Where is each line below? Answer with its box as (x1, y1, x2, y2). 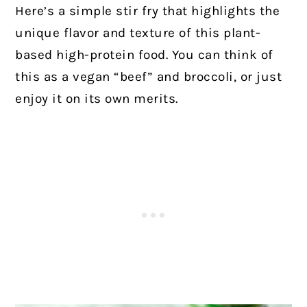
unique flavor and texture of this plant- (15, 25, 261, 40)
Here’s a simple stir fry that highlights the (15, 3, 280, 19)
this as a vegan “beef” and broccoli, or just (15, 69, 282, 84)
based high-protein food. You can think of (15, 47, 273, 62)
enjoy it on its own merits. (15, 90, 178, 106)
